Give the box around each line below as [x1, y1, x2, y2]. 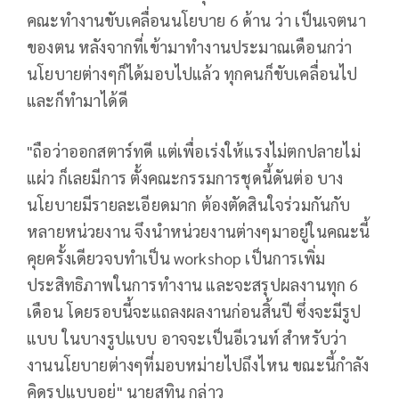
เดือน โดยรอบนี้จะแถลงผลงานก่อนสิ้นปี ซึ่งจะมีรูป [27, 301, 362, 322]
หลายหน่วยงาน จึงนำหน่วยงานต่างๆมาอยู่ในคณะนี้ [27, 221, 370, 242]
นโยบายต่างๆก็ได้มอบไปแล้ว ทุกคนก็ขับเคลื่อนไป [27, 63, 358, 85]
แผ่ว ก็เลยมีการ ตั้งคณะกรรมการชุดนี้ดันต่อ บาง [27, 167, 344, 189]
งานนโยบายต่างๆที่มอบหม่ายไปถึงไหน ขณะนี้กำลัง [27, 354, 370, 376]
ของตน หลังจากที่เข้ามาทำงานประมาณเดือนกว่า [27, 37, 353, 58]
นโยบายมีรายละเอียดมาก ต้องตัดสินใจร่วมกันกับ [27, 194, 351, 216]
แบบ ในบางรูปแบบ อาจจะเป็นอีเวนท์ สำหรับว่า [27, 328, 347, 349]
